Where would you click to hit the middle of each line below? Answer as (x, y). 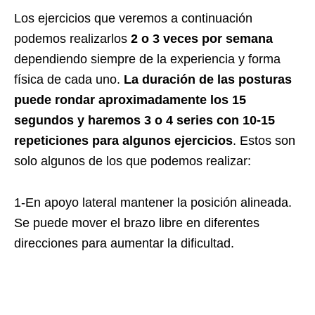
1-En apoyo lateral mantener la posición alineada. (153, 203)
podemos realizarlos (72, 39)
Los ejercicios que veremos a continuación (133, 19)
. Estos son (264, 141)
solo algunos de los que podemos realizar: (133, 161)
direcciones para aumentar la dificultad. (124, 244)
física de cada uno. (67, 80)
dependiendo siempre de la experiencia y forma (147, 59)
